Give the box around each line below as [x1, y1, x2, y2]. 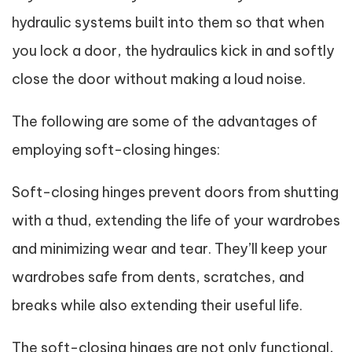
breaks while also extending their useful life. [12, 296, 302, 314]
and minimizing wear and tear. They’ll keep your [12, 240, 328, 258]
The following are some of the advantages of [12, 112, 317, 130]
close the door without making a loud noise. [12, 70, 306, 88]
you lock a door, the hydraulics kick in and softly [12, 42, 335, 60]
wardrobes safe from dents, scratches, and [12, 268, 304, 286]
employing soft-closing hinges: [12, 141, 220, 159]
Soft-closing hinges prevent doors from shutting [12, 183, 339, 201]
